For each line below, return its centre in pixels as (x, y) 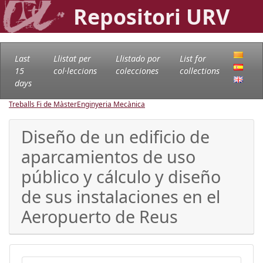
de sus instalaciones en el (121, 196)
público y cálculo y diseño (121, 176)
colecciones (137, 70)
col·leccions (75, 70)
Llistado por (138, 58)
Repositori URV (151, 16)
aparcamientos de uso (108, 156)
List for (193, 58)
